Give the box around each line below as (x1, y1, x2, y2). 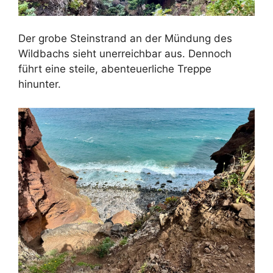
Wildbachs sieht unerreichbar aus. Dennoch (18, 48, 232, 60)
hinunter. (18, 78, 61, 91)
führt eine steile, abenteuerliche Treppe (18, 63, 211, 76)
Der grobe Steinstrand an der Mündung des (18, 32, 232, 45)
